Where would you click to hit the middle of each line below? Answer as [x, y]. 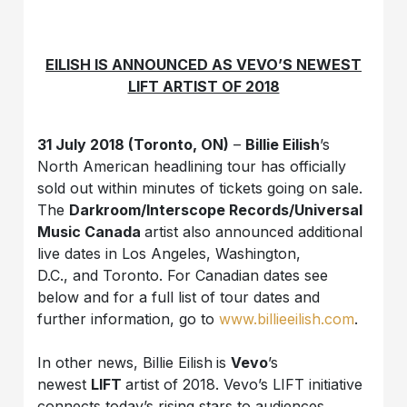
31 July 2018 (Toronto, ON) [134, 144]
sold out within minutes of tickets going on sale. [200, 188]
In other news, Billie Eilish [125, 362]
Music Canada [89, 231]
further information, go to [129, 318]
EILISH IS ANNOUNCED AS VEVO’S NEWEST [203, 64]
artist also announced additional [254, 231]
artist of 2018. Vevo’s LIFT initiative [244, 384]
